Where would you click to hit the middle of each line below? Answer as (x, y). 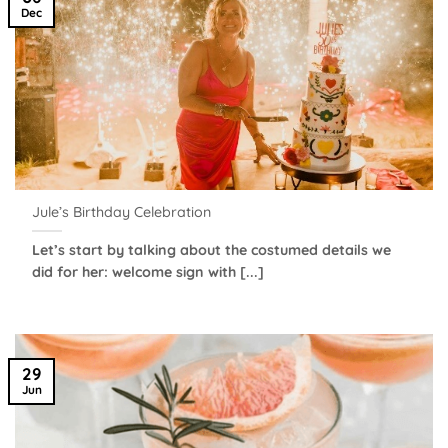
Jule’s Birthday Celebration (122, 212)
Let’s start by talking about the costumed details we (212, 249)
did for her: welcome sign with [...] (148, 271)
